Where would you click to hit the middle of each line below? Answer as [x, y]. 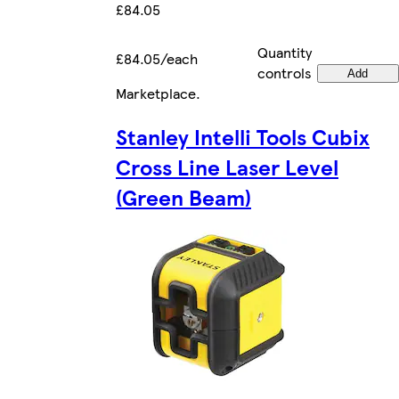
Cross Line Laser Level [227, 166]
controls [285, 72]
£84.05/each [157, 58]
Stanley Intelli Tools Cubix [243, 136]
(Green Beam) [183, 196]
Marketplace [156, 93]
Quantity [285, 52]
